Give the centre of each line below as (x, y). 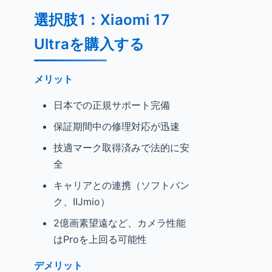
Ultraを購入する (90, 44)
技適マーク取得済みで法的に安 (121, 148)
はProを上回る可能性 (100, 239)
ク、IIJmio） (82, 202)
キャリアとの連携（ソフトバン (121, 185)
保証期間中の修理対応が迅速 (117, 126)
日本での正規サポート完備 (112, 105)
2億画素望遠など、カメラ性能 (120, 223)
